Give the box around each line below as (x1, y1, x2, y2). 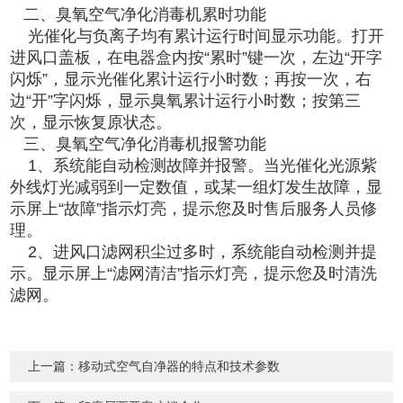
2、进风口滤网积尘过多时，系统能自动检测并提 (10, 242, 378, 261)
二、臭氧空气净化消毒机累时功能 (10, 4, 267, 23)
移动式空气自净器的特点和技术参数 (78, 358, 281, 373)
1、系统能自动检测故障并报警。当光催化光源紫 (10, 156, 378, 175)
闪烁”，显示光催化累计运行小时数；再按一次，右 (10, 69, 372, 88)
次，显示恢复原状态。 (10, 112, 173, 131)
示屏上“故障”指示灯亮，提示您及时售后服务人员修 (10, 199, 378, 218)
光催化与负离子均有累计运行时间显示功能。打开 (10, 26, 385, 45)
